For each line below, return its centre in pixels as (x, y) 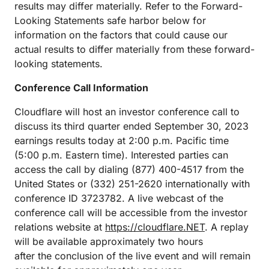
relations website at (60, 227)
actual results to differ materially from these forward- (134, 49)
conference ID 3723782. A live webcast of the (119, 198)
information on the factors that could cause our (121, 35)
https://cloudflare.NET (155, 227)
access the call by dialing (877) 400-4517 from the (129, 169)
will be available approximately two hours (109, 241)
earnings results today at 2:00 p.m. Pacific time (122, 141)
